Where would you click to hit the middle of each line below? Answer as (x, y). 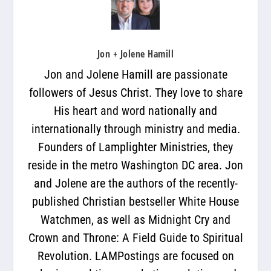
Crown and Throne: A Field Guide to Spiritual (135, 237)
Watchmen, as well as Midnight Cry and (135, 219)
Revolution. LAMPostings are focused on (135, 256)
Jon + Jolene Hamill (135, 54)
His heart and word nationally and (135, 110)
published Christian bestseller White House (135, 201)
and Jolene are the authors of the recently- (135, 183)
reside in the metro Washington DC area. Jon (135, 165)
